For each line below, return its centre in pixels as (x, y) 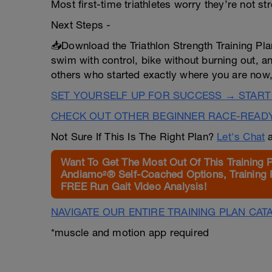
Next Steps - (81, 25)
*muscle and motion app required (130, 233)
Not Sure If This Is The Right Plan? (134, 137)
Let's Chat (241, 137)
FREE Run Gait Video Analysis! (134, 186)
